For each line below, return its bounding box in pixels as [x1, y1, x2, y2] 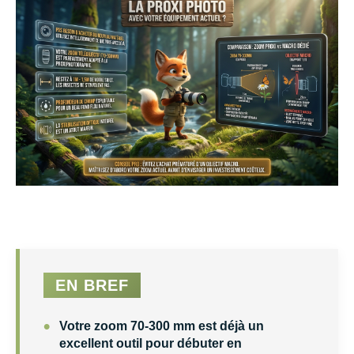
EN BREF [55, 276, 129, 294]
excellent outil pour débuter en [59, 336, 242, 350]
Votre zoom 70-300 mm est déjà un [59, 318, 264, 333]
